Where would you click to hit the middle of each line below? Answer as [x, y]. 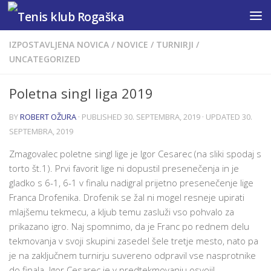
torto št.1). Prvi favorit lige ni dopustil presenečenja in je [124, 168]
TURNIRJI [175, 44]
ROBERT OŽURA [48, 117]
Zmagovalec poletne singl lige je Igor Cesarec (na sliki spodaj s [135, 154]
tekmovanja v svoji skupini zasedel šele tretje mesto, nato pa [134, 241]
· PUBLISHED [101, 117]
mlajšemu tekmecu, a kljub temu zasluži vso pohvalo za [122, 212]
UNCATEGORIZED [45, 59]
